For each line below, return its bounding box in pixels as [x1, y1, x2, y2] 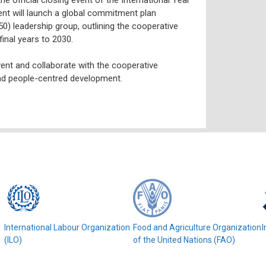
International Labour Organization [4, 223, 131, 232]
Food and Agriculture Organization [133, 223, 262, 232]
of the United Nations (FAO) [133, 235, 236, 245]
